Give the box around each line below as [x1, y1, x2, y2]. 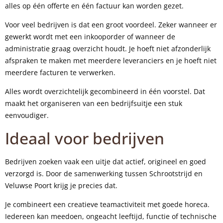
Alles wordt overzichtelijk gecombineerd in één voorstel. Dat [5, 87, 205, 97]
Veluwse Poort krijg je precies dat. [5, 180, 117, 190]
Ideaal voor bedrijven [5, 127, 164, 149]
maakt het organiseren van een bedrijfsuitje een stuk [5, 99, 182, 109]
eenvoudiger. [5, 111, 49, 120]
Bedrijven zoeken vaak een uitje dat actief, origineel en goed [5, 156, 206, 166]
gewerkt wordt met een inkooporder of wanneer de [5, 31, 175, 41]
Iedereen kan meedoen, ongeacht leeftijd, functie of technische [5, 212, 217, 222]
